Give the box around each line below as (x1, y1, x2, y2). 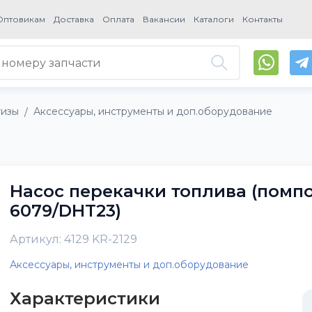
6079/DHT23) (9, 200, 121, 221)
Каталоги (194, 14, 235, 24)
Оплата (102, 14, 135, 24)
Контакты (242, 14, 283, 24)
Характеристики (9, 288, 160, 309)
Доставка (54, 14, 95, 24)
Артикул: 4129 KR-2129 (9, 233, 137, 247)
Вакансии (143, 14, 186, 24)
